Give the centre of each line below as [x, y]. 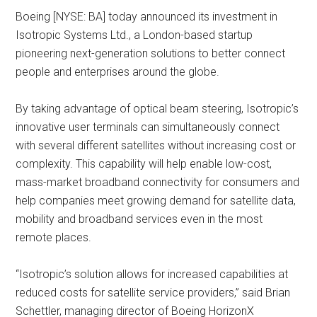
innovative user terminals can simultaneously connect [148, 127]
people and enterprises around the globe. [118, 72]
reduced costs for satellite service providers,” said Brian [153, 293]
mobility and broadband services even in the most [139, 219]
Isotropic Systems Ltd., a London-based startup [134, 35]
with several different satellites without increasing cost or [156, 145]
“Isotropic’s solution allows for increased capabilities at [152, 274]
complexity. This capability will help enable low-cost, [144, 164]
